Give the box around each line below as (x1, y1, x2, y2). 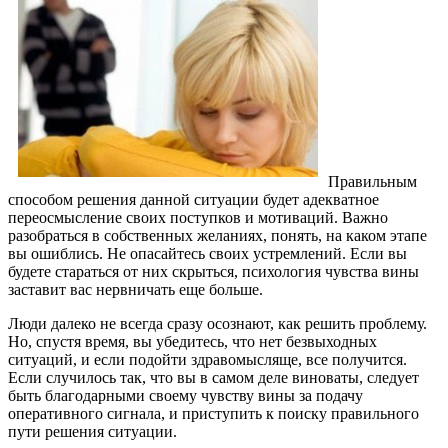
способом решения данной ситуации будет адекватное (8, 191, 379, 209)
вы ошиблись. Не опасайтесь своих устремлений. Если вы (8, 245, 407, 263)
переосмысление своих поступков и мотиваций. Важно (8, 209, 388, 227)
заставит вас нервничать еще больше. (8, 281, 263, 299)
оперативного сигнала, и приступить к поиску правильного (8, 405, 419, 423)
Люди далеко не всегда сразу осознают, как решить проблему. (8, 315, 427, 333)
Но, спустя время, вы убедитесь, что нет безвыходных (8, 333, 377, 351)
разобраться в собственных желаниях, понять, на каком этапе (8, 227, 427, 245)
